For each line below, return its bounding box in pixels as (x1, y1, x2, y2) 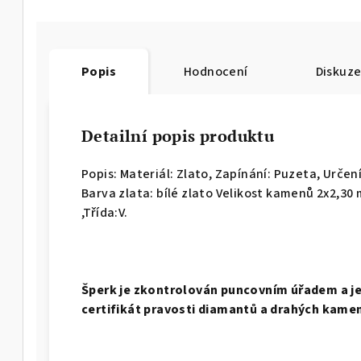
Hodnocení (184, 63, 248, 81)
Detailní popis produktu (81, 125, 275, 147)
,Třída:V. (81, 204, 128, 222)
